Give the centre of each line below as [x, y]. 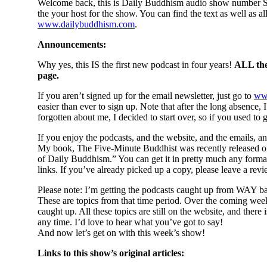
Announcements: [72, 45]
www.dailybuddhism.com [86, 24]
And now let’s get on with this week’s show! [121, 233]
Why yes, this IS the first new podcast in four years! [136, 65]
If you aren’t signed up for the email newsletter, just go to [146, 96]
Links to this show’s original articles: [111, 253]
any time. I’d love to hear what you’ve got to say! [130, 222]
